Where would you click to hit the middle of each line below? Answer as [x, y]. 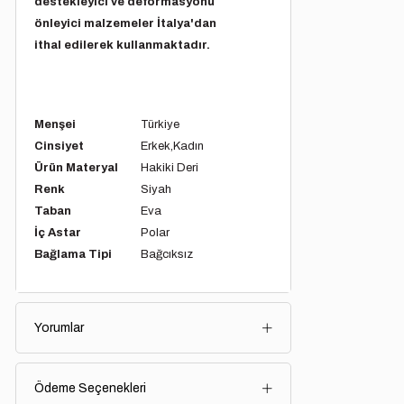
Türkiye [160, 124]
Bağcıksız [166, 254]
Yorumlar [60, 328]
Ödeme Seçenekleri [91, 388]
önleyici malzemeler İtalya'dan [126, 23]
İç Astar [58, 233]
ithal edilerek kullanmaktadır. [123, 45]
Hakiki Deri [169, 168]
